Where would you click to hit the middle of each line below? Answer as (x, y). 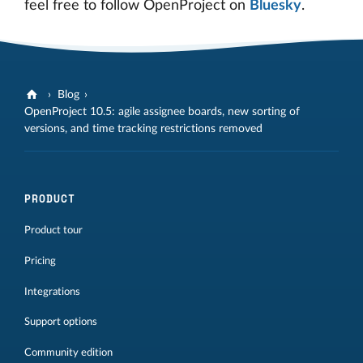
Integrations (52, 291)
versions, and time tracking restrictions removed (143, 128)
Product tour (53, 230)
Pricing (40, 261)
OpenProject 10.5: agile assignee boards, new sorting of (162, 111)
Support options (61, 322)
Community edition (68, 353)
